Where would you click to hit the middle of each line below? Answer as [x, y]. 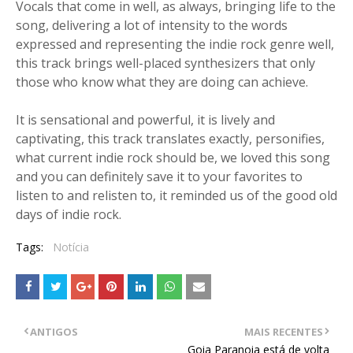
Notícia [71, 247]
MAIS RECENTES [284, 332]
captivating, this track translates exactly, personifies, [170, 139]
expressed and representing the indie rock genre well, [175, 44]
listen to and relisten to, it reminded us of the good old [176, 195]
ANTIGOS [54, 332]
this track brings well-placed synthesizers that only [165, 63]
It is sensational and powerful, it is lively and [145, 120]
